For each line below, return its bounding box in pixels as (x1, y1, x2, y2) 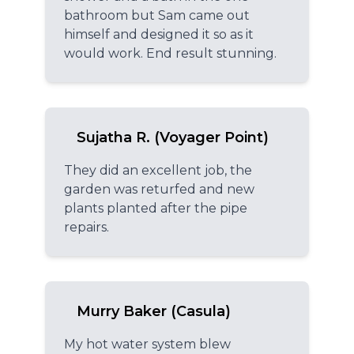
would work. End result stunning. (64, 45, 277, 61)
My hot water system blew (64, 336, 231, 352)
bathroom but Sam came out (64, 7, 250, 23)
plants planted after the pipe (64, 200, 247, 216)
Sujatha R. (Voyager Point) (77, 128, 269, 146)
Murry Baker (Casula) (77, 302, 231, 320)
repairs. (64, 219, 109, 235)
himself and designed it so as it (64, 26, 254, 42)
